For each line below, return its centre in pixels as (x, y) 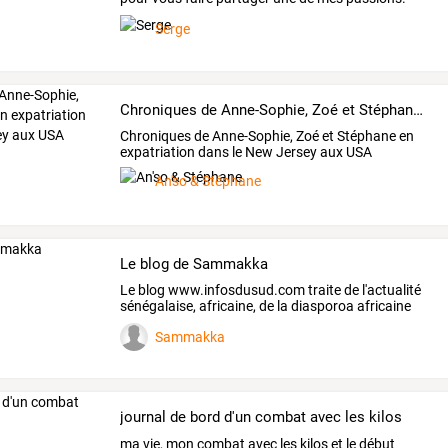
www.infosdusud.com (235, 290)
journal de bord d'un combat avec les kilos (261, 417)
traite (323, 290)
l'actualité (390, 290)
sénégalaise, (158, 306)
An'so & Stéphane (208, 181)
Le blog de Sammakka (194, 263)
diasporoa (321, 306)
